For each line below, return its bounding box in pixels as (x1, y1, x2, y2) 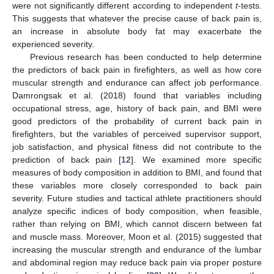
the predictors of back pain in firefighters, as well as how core (12, 64, 262, 75)
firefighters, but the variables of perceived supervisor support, (12, 128, 262, 139)
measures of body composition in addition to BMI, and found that (12, 167, 262, 177)
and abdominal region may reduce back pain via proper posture (12, 257, 262, 267)
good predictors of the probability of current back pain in (12, 116, 262, 126)
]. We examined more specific (131, 154, 262, 165)
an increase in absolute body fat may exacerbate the (12, 26, 262, 36)
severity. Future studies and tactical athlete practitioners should (12, 193, 262, 203)
